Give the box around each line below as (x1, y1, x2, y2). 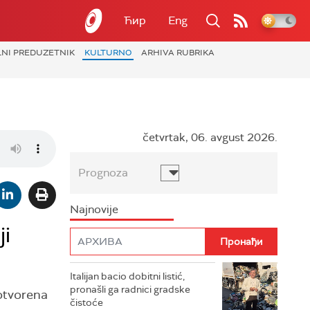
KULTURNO (84, 47, 131, 58)
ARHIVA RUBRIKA (141, 47, 215, 58)
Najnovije (70, 202, 118, 217)
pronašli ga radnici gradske (70, 283, 190, 295)
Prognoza (78, 165, 128, 180)
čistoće (70, 296, 103, 309)
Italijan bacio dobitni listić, (70, 270, 185, 282)
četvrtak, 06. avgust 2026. (143, 130, 277, 145)
